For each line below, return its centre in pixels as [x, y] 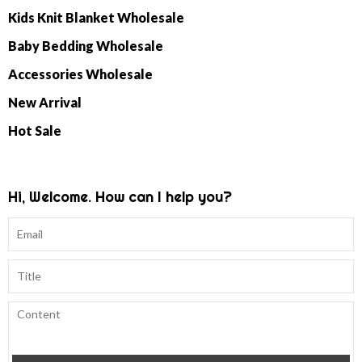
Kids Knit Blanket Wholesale [96, 18]
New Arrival [45, 103]
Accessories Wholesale [80, 74]
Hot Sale [35, 131]
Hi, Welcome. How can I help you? [120, 197]
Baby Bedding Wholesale [86, 46]
